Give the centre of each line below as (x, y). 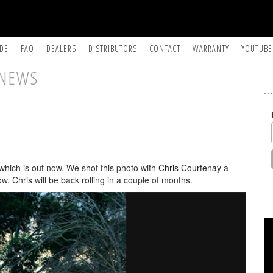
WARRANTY (211, 48)
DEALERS (62, 48)
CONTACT (165, 48)
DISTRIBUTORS (113, 48)
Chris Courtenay (190, 168)
